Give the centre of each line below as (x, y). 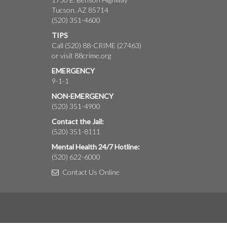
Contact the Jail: (78, 121)
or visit (63, 55)
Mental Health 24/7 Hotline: (96, 147)
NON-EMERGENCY (83, 96)
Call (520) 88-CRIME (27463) (97, 45)
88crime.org (93, 55)
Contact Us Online (90, 172)
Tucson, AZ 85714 (80, 10)
